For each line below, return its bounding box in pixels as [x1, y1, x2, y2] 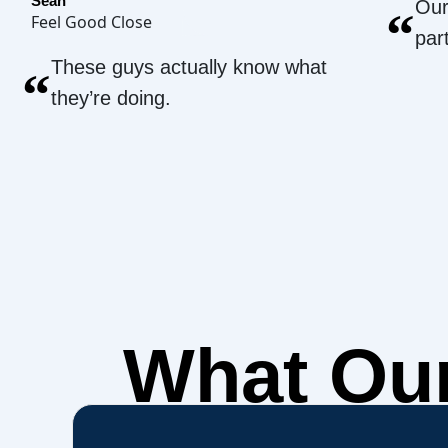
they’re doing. [51, 87, 171, 109]
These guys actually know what [51, 56, 327, 78]
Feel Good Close [31, 11, 152, 33]
